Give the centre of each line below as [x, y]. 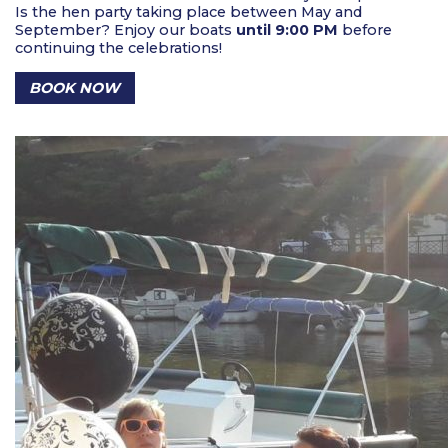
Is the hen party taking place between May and [188, 12]
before [365, 30]
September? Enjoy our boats [125, 30]
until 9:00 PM [287, 30]
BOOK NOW [75, 87]
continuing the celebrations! [118, 48]
